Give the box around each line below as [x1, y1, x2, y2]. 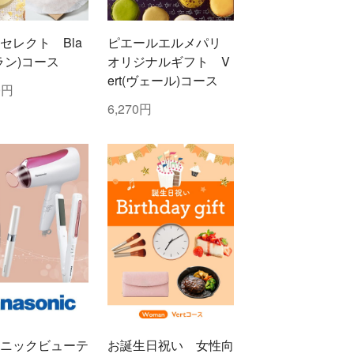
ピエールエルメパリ [107, 33, 234, 52]
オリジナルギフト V [107, 52, 230, 71]
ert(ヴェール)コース [107, 71, 218, 90]
